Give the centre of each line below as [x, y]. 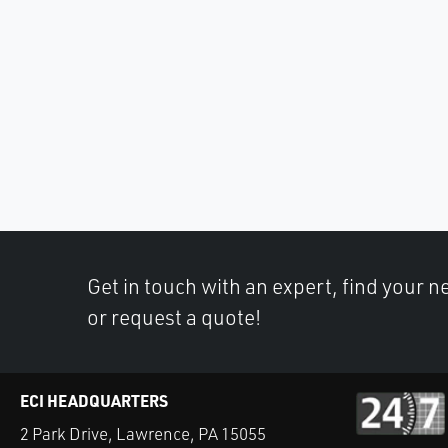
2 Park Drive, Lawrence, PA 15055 [143, 433]
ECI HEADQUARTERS [94, 400]
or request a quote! [174, 317]
